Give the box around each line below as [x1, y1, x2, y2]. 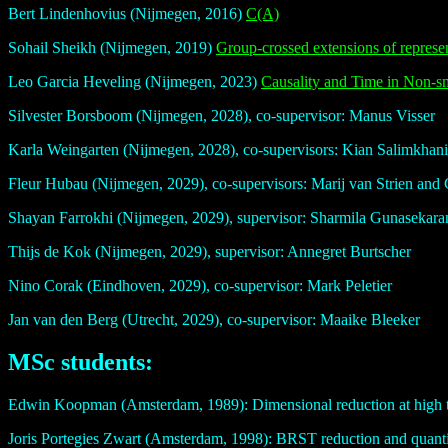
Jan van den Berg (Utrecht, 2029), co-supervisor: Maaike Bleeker [8, 311, 420, 329]
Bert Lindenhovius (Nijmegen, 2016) [8, 5, 246, 23]
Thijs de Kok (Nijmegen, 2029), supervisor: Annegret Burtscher [8, 243, 411, 261]
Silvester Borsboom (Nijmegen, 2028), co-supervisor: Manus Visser [8, 107, 435, 125]
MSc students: [8, 349, 153, 375]
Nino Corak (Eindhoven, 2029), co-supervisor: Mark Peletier [8, 277, 392, 295]
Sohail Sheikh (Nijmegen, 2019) [8, 39, 216, 57]
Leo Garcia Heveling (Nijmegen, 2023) [8, 73, 261, 91]
